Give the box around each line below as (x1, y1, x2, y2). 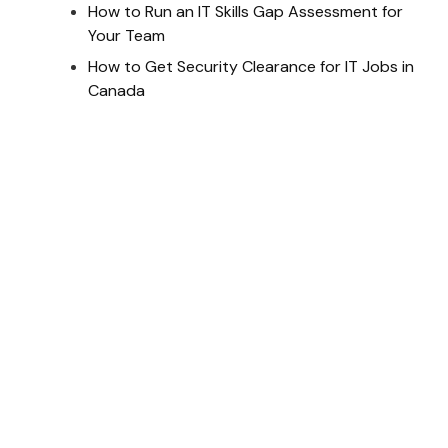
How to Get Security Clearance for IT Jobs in (87, 55, 414, 77)
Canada (87, 79, 145, 101)
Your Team (87, 25, 165, 47)
